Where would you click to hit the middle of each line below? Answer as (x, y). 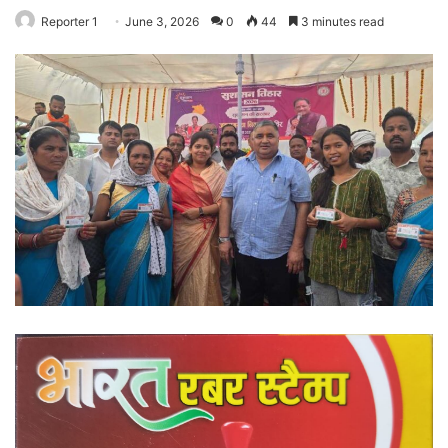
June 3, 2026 (162, 21)
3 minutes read (341, 21)
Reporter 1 (69, 21)
